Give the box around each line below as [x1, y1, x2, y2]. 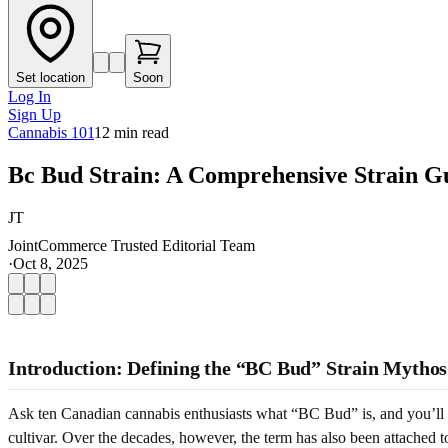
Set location [16, 70, 85, 85]
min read [110, 124, 169, 141]
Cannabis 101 [8, 124, 94, 141]
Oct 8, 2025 [13, 254, 88, 272]
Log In [8, 88, 51, 105]
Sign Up [8, 106, 61, 123]
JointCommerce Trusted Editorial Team [8, 236, 255, 254]
